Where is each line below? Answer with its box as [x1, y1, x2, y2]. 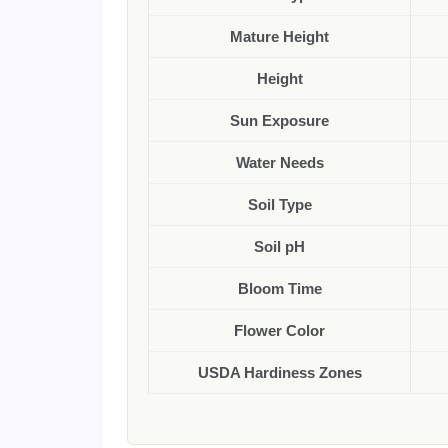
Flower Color [234, 322, 325, 339]
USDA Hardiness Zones [197, 364, 362, 381]
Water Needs [235, 154, 324, 171]
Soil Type [247, 196, 312, 213]
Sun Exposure [230, 112, 329, 129]
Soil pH [254, 238, 305, 255]
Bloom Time [237, 280, 322, 297]
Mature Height [230, 28, 329, 45]
